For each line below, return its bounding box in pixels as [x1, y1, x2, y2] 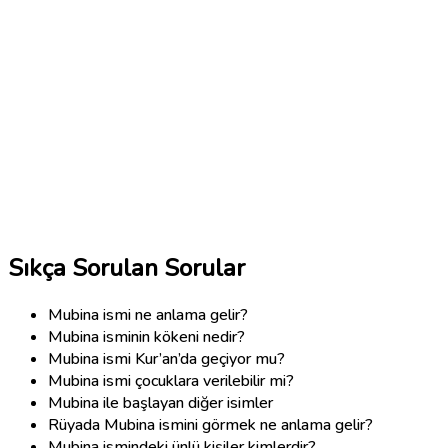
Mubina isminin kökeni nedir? [48, 326, 245, 349]
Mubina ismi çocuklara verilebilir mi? [48, 370, 294, 393]
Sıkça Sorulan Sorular [8, 252, 245, 285]
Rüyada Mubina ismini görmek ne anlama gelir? [48, 414, 373, 437]
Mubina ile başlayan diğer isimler [48, 392, 273, 415]
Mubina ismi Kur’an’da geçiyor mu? [48, 348, 285, 371]
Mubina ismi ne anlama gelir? [48, 304, 248, 327]
